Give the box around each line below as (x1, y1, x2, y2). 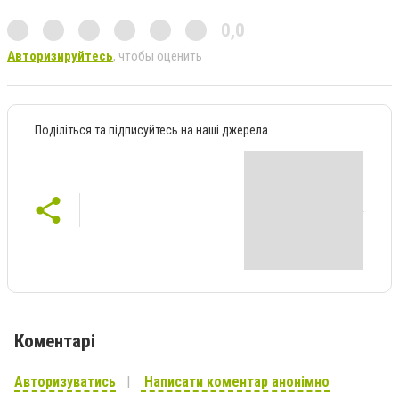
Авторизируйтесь (7, 47, 113, 64)
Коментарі (14, 330, 95, 352)
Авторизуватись (14, 372, 116, 390)
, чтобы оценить (113, 47, 202, 64)
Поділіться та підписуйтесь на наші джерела (35, 122, 268, 137)
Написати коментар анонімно (141, 372, 330, 390)
